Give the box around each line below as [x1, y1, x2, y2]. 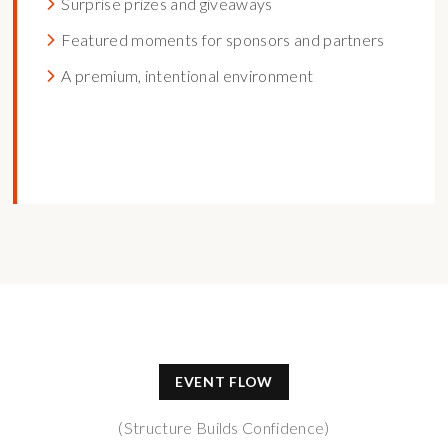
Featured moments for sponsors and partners [61, 30, 385, 49]
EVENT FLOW [175, 373, 273, 390]
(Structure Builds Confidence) [118, 418, 330, 437]
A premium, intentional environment [61, 66, 314, 85]
